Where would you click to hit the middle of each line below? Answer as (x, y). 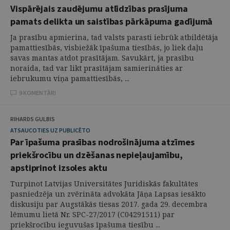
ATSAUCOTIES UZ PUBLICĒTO (50, 130)
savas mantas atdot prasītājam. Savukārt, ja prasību (102, 58)
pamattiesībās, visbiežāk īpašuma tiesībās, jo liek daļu (107, 47)
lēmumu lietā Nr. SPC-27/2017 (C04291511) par (92, 214)
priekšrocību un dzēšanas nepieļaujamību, (97, 155)
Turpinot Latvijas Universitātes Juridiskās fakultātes (104, 184)
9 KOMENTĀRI (37, 93)
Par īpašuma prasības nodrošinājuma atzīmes (102, 142)
